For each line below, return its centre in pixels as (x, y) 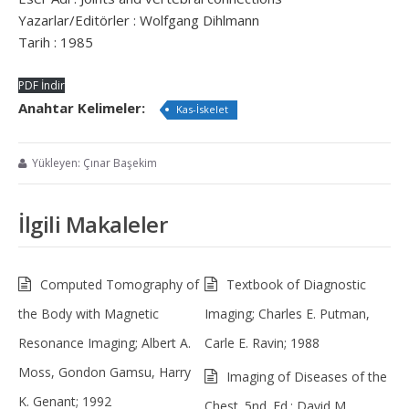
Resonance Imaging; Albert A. (105, 342)
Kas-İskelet (202, 109)
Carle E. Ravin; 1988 (262, 342)
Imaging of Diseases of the (307, 376)
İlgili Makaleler (93, 224)
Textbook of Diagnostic (296, 284)
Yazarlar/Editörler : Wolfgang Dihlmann (139, 20)
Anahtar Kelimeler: (84, 107)
